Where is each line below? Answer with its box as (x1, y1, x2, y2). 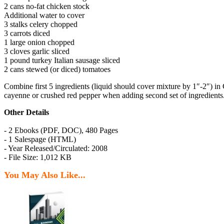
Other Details (4, 108, 49, 117)
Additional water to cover (4, 11, 84, 20)
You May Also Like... (4, 170, 85, 180)
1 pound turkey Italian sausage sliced (4, 56, 120, 65)
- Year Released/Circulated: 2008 (4, 144, 107, 153)
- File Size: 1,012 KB (4, 153, 71, 162)
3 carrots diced (4, 29, 50, 38)
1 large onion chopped (4, 38, 74, 47)
